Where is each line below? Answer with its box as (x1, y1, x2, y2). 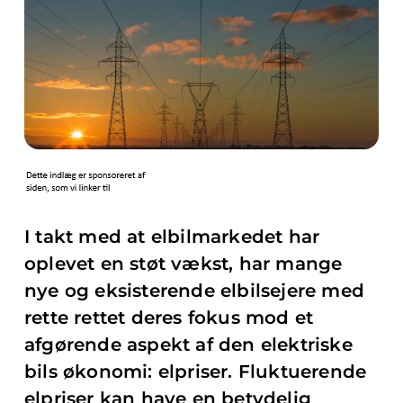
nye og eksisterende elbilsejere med (24, 280, 365, 301)
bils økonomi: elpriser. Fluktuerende (24, 361, 367, 382)
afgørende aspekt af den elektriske (24, 334, 353, 355)
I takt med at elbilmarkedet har (24, 226, 320, 247)
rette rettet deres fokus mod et (24, 307, 314, 328)
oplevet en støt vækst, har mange (24, 253, 343, 274)
